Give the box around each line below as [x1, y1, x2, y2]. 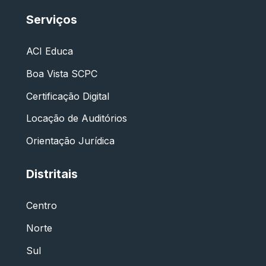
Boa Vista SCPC [26, 67, 97, 80]
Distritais [26, 167, 78, 182]
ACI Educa [26, 45, 73, 58]
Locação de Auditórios [26, 112, 127, 125]
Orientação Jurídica [26, 134, 115, 147]
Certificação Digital [26, 90, 109, 102]
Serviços [26, 12, 77, 27]
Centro [26, 199, 57, 212]
